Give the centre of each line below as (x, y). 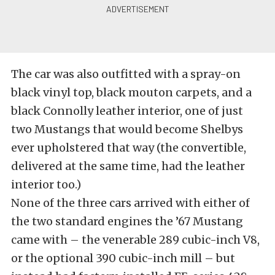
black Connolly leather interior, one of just (127, 111)
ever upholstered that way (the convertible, (129, 148)
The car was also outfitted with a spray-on (126, 74)
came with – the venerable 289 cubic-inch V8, (135, 240)
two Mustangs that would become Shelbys (127, 130)
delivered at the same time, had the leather (128, 166)
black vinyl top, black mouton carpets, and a (131, 93)
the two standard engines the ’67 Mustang (127, 222)
